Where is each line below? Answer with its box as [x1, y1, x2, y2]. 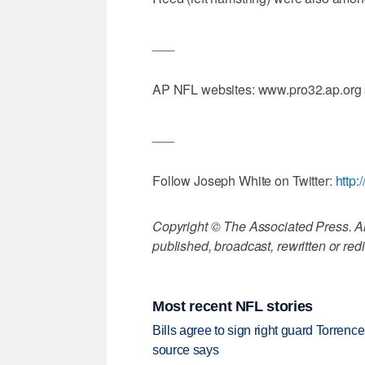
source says [152, 343, 219, 358]
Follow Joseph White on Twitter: [152, 171, 336, 191]
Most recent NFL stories [152, 297, 313, 314]
